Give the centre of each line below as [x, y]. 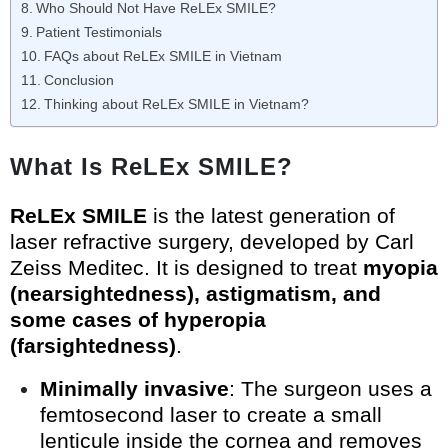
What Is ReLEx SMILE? [151, 167]
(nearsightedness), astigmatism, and [195, 294]
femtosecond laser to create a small [211, 415]
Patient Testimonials [98, 32]
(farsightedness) [93, 346]
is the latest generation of [271, 216]
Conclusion [78, 80]
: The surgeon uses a [330, 389]
